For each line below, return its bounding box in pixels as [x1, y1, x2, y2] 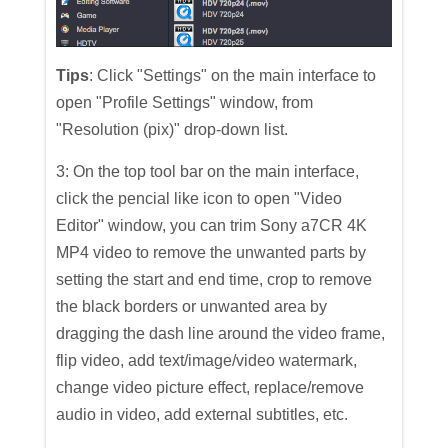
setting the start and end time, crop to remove [56, 270, 373, 288]
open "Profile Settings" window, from [56, 93, 314, 111]
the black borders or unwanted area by [56, 297, 328, 315]
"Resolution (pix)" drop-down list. [56, 120, 289, 138]
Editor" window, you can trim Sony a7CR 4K [56, 216, 368, 234]
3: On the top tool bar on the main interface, [56, 162, 360, 180]
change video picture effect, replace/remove [56, 378, 365, 396]
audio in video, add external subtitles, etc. [56, 405, 349, 423]
